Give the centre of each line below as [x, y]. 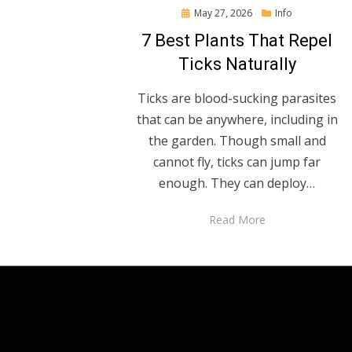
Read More [237, 220]
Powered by [267, 334]
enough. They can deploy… [237, 183]
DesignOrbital [202, 334]
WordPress [321, 334]
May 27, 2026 [224, 13]
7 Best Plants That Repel [237, 41]
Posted [197, 13]
